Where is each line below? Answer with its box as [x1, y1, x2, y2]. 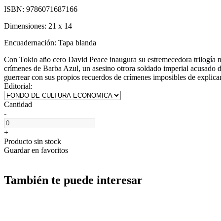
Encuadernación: [4, 38, 58, 47]
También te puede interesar [4, 173, 143, 186]
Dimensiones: [4, 21, 48, 30]
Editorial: [4, 81, 33, 90]
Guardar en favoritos [4, 146, 68, 154]
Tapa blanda [58, 38, 96, 47]
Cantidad [4, 100, 32, 109]
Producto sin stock [4, 137, 61, 146]
